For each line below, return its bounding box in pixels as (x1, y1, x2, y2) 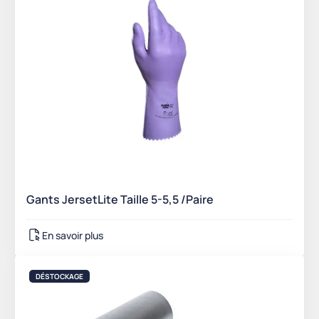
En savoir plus (42, 228, 103, 242)
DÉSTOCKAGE (36, 271, 83, 282)
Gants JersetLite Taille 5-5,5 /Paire (26, 192, 214, 208)
